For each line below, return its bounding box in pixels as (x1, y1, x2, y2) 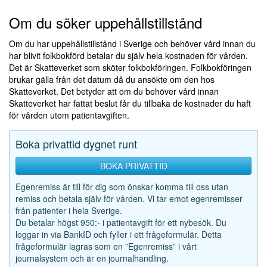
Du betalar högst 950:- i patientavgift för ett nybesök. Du (15, 216, 226, 228)
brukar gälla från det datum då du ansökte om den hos (9, 73, 215, 85)
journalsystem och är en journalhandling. (15, 252, 169, 264)
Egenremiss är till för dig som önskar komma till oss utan (15, 181, 228, 193)
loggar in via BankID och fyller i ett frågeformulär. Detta (15, 228, 222, 240)
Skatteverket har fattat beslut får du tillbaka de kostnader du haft (9, 97, 251, 109)
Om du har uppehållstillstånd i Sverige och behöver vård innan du (9, 38, 256, 49)
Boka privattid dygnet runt (15, 136, 137, 151)
